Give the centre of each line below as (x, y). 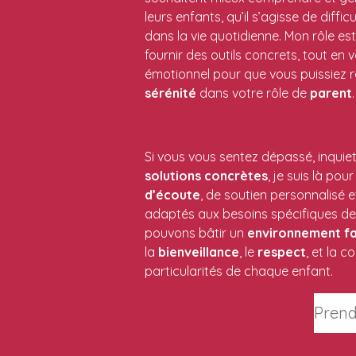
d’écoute (172, 194)
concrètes (236, 175)
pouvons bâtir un (196, 232)
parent (331, 93)
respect (282, 252)
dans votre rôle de (253, 93)
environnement (294, 232)
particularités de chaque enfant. (239, 271)
